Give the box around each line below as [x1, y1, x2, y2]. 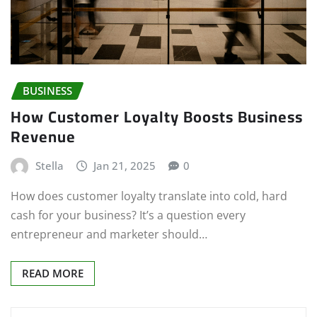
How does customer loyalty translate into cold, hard [11, 188, 287, 204]
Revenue [11, 121, 76, 151]
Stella [35, 158, 64, 173]
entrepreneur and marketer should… [11, 226, 207, 243]
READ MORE [22, 266, 83, 281]
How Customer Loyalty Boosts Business [11, 101, 303, 132]
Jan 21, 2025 [93, 158, 156, 173]
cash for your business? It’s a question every [11, 207, 246, 224]
